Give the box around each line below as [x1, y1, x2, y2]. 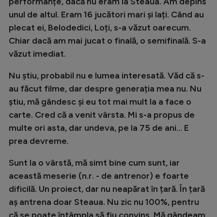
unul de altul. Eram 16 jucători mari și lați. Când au [9, 9, 204, 20]
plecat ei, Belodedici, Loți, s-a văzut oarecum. [9, 22, 191, 33]
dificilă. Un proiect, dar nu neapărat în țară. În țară [9, 184, 205, 195]
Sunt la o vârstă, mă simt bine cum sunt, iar [9, 157, 180, 169]
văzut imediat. [9, 48, 66, 60]
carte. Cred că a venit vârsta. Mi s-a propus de [9, 109, 195, 121]
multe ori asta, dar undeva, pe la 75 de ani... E [9, 123, 189, 134]
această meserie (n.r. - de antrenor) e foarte [9, 170, 189, 182]
